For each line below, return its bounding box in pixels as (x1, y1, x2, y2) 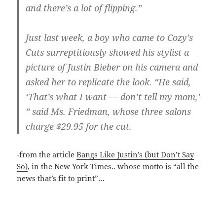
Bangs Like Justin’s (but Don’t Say (76, 149, 194, 159)
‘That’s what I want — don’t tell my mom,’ (26, 90, 201, 103)
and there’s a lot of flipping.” (26, 1, 142, 14)
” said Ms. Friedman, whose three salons (26, 105, 191, 117)
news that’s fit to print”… (17, 173, 105, 183)
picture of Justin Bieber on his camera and (26, 61, 198, 73)
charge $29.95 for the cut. (26, 120, 132, 132)
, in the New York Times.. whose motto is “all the (28, 161, 199, 171)
